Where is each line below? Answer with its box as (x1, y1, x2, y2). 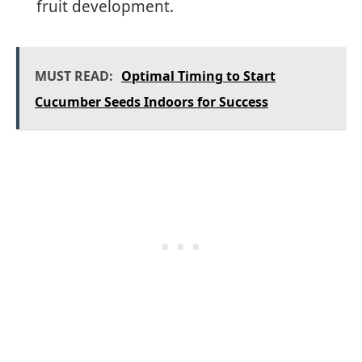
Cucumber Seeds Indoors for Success (35, 93, 268, 112)
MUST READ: (35, 67, 113, 86)
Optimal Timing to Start (121, 67, 276, 86)
